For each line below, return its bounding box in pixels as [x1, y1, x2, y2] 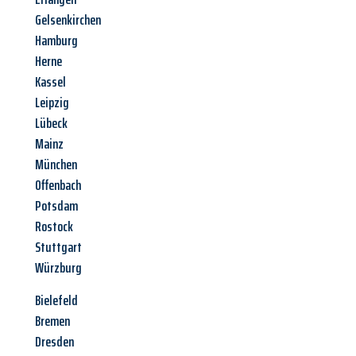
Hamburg [35, 29, 78, 52]
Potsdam [35, 195, 78, 218]
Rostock [35, 215, 73, 238]
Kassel [35, 71, 66, 94]
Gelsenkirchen [35, 9, 101, 32]
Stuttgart [35, 236, 82, 259]
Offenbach [35, 174, 81, 197]
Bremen [35, 310, 70, 333]
